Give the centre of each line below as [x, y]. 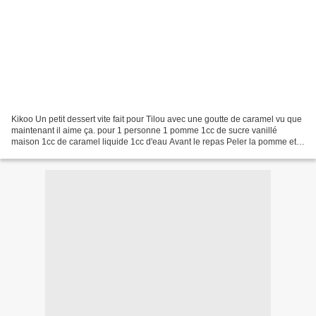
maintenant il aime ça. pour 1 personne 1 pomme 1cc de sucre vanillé [144, 130]
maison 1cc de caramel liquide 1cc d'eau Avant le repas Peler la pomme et [154, 141]
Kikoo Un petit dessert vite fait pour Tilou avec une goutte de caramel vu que [157, 119]
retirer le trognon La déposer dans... [80, 153]
